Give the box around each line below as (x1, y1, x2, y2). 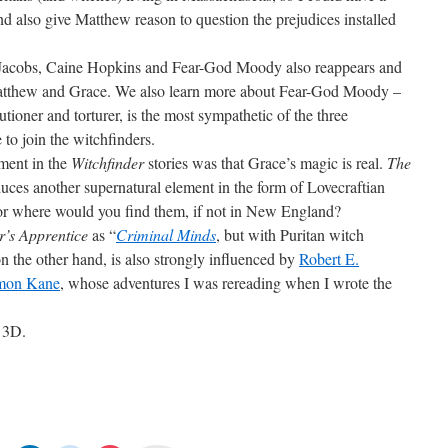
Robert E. (299, 248, 359, 269)
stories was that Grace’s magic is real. (148, 152, 387, 173)
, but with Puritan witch (216, 224, 364, 245)
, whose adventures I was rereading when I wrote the (60, 272, 392, 293)
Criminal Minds (116, 224, 216, 245)
